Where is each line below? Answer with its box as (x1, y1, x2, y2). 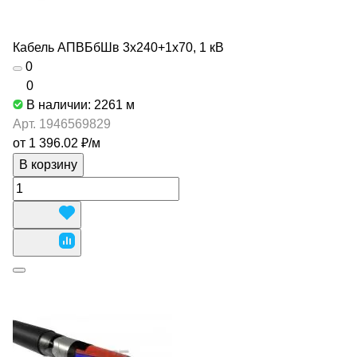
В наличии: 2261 (26, 98, 126, 112)
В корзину (19, 158, 77, 171)
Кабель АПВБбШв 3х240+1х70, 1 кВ (13, 41, 224, 54)
